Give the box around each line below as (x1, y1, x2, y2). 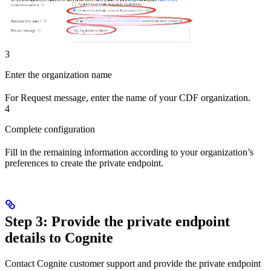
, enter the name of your (86, 93, 179, 103)
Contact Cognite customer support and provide (5, 258, 185, 269)
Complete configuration (5, 124, 95, 135)
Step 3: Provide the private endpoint (5, 214, 230, 230)
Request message (21, 93, 86, 103)
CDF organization (179, 93, 248, 103)
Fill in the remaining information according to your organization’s (5, 147, 253, 158)
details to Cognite (5, 230, 113, 246)
